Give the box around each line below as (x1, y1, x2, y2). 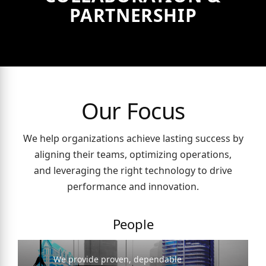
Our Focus (81, 94, 185, 126)
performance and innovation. (67, 179, 199, 193)
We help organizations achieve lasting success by (23, 131, 243, 145)
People (112, 214, 154, 233)
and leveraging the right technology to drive (34, 163, 232, 177)
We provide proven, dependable (53, 253, 182, 265)
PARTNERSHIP (69, 2, 197, 27)
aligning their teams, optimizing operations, (34, 147, 232, 161)
